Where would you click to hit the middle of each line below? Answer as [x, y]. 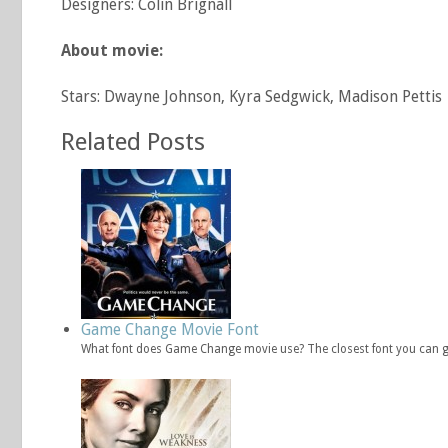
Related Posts [133, 141]
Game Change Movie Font [170, 329]
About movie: [112, 50]
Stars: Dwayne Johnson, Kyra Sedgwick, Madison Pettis [251, 96]
